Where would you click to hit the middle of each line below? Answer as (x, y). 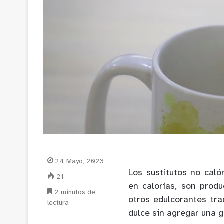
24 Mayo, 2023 (79, 161)
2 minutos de (74, 192)
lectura (58, 203)
